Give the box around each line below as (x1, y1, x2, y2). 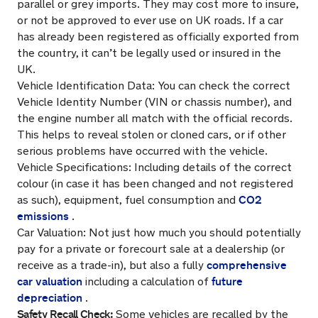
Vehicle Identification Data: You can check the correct (17, 79, 290, 92)
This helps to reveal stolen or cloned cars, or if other (17, 128, 286, 141)
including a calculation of (82, 275, 212, 288)
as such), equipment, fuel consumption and (17, 193, 238, 207)
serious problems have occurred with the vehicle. (17, 144, 268, 158)
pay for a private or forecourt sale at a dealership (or (17, 242, 285, 256)
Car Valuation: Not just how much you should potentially (17, 226, 301, 239)
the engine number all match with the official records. (17, 111, 292, 125)
